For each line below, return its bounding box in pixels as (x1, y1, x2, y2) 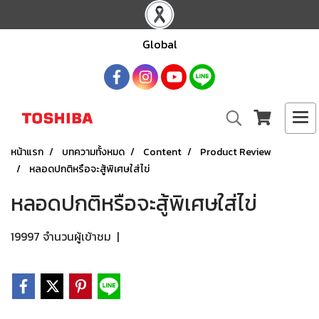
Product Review (200, 145, 271, 159)
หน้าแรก (11, 145, 43, 159)
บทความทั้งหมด (62, 145, 125, 159)
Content (143, 145, 182, 159)
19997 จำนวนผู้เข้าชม (11, 228, 111, 245)
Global (142, 36, 177, 53)
